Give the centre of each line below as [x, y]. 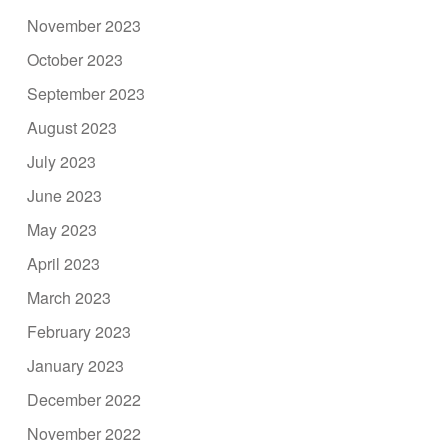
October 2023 [75, 59]
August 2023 [72, 127]
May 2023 [62, 229]
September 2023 [86, 93]
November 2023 [84, 25]
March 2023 [69, 297]
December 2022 [84, 399]
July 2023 [62, 161]
